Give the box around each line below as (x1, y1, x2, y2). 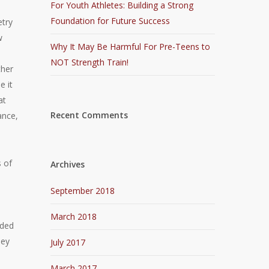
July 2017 (50, 237, 86, 248)
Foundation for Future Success (50, 15, 171, 26)
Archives (50, 159, 85, 170)
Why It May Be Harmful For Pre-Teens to (50, 41, 211, 52)
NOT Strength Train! (50, 56, 129, 68)
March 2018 (50, 211, 97, 222)
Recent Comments (50, 109, 128, 121)
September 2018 (50, 185, 115, 196)
